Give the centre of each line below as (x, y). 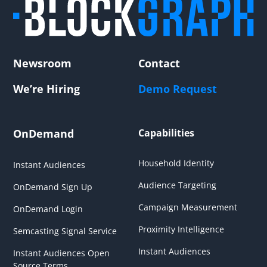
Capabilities (166, 133)
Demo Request (178, 89)
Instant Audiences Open (62, 253)
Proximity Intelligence (181, 229)
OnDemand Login (48, 209)
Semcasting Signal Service (65, 231)
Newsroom (43, 63)
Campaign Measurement (188, 207)
